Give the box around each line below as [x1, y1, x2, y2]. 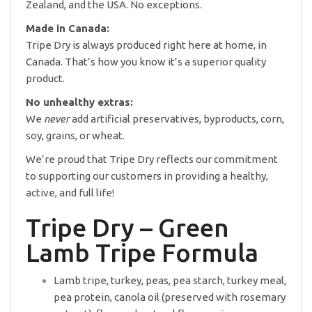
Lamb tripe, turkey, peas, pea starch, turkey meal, [54, 274, 286, 286]
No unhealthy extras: [26, 96, 133, 108]
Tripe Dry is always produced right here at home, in [26, 39, 267, 51]
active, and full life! [26, 187, 114, 198]
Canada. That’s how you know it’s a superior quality [26, 56, 266, 68]
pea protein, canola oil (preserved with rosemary [54, 291, 286, 303]
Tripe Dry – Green [26, 213, 229, 242]
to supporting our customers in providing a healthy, [26, 170, 268, 182]
